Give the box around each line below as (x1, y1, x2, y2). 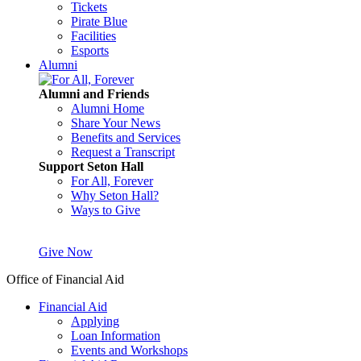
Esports (71, 44, 109, 57)
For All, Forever (71, 174, 153, 188)
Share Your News (71, 116, 160, 130)
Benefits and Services (71, 131, 180, 144)
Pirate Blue (71, 15, 127, 28)
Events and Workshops (71, 343, 188, 357)
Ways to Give (71, 203, 140, 217)
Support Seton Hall (39, 160, 143, 173)
